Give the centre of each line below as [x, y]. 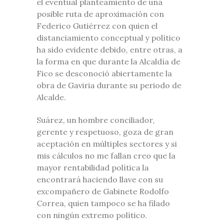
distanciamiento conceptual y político [109, 37]
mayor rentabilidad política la [93, 167]
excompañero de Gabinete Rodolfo [103, 191]
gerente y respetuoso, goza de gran [105, 132]
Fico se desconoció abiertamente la [104, 73]
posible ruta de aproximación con [100, 14]
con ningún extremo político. [92, 215]
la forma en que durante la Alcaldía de [109, 61]
